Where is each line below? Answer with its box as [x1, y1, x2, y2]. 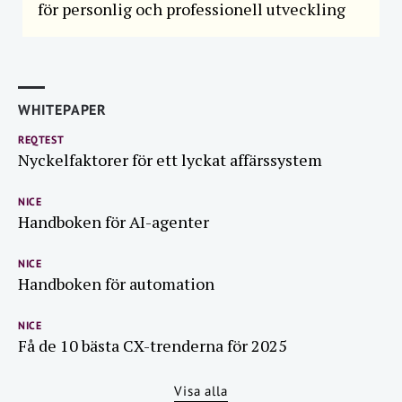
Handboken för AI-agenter [18, 211, 209, 232]
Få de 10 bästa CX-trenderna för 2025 [18, 335, 287, 356]
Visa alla [174, 382, 228, 399]
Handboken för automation [18, 273, 214, 294]
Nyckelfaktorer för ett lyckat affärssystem [18, 149, 322, 170]
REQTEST [18, 133, 65, 146]
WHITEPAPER [18, 100, 107, 118]
